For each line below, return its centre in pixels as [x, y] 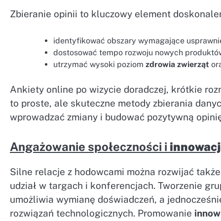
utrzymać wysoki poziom [99, 64]
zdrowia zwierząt [177, 64]
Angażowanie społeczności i [90, 147]
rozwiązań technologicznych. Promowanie [102, 213]
